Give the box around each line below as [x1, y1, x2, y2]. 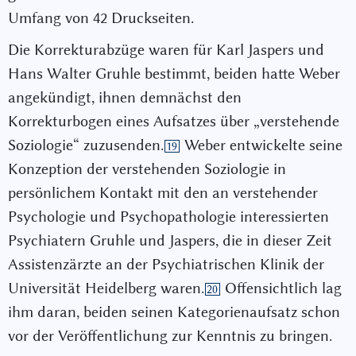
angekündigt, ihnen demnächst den [8, 87, 242, 106]
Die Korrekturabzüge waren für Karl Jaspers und [8, 40, 324, 59]
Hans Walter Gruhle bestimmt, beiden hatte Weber [8, 64, 340, 83]
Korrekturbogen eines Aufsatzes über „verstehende [8, 111, 339, 130]
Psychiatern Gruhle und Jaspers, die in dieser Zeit [8, 230, 332, 250]
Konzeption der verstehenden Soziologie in [8, 159, 286, 178]
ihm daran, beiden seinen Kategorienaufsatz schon [8, 302, 340, 321]
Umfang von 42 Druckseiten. [8, 9, 194, 28]
